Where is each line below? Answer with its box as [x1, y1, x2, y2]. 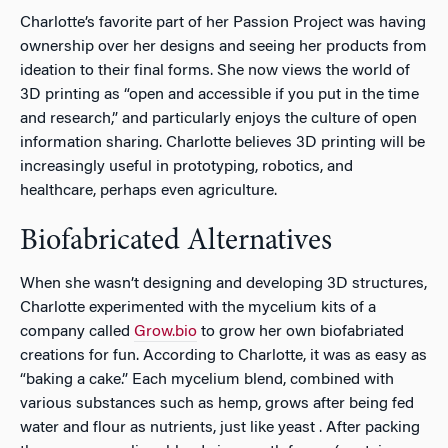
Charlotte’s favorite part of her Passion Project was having [20, 14, 426, 31]
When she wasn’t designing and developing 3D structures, [20, 275, 427, 292]
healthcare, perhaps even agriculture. [20, 182, 277, 199]
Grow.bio [134, 323, 197, 340]
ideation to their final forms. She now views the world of [20, 62, 410, 79]
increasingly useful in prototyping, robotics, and [20, 158, 353, 175]
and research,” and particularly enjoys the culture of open [20, 110, 417, 127]
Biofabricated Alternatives [20, 226, 332, 257]
